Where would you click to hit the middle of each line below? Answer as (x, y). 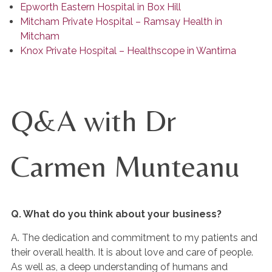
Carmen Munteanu (125, 166)
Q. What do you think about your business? (116, 214)
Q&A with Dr (93, 121)
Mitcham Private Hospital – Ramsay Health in (121, 22)
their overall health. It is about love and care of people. (132, 252)
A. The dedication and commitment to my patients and (134, 238)
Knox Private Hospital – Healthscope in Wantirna (128, 51)
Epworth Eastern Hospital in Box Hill (100, 7)
